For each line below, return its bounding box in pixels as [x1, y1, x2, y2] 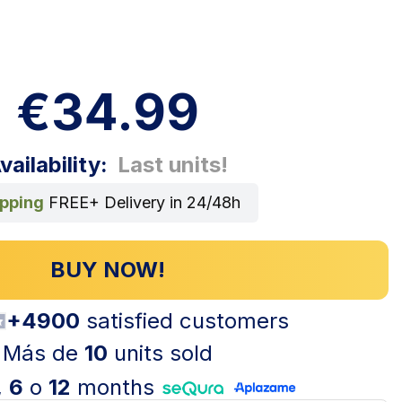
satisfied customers [79, 307, 289, 334]
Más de [2, 339, 84, 366]
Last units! [118, 151, 228, 178]
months [70, 373, 161, 400]
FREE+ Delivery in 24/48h [44, 192, 240, 212]
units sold [107, 339, 213, 366]
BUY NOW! [49, 256, 165, 283]
